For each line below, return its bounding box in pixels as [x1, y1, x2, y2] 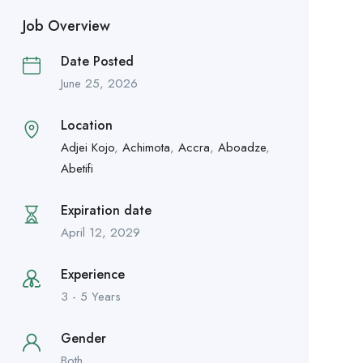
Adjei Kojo [60, 138, 114, 156]
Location [60, 115, 113, 135]
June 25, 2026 [60, 74, 138, 92]
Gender [60, 328, 106, 348]
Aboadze [217, 138, 266, 156]
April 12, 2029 [60, 223, 140, 241]
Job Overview [22, 15, 110, 36]
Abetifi [60, 159, 93, 177]
